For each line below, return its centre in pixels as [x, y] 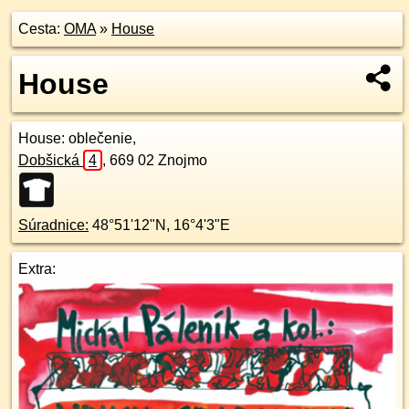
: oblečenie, [99, 138]
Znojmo [183, 160]
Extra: [37, 269]
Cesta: [41, 29]
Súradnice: [53, 225]
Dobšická [51, 160]
